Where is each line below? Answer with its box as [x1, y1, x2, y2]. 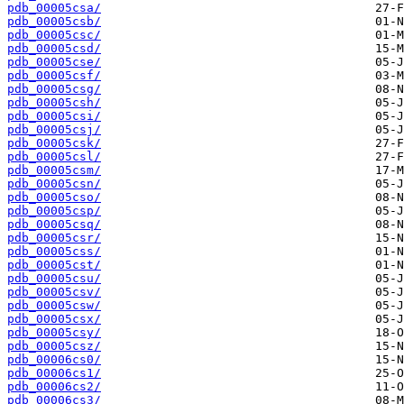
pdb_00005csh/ [7, 96, 101, 110]
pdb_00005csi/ [7, 109, 101, 124]
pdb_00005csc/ [7, 28, 101, 42]
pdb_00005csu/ [7, 271, 101, 286]
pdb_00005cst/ [7, 258, 101, 272]
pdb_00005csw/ [7, 298, 101, 313]
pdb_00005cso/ [7, 190, 101, 205]
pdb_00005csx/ [7, 312, 101, 326]
